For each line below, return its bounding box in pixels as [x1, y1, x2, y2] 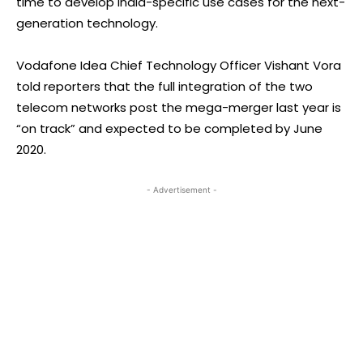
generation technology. [16, 14, 158, 32]
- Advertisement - [146, 184, 217, 194]
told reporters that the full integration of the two [16, 77, 313, 95]
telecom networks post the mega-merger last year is [16, 98, 341, 116]
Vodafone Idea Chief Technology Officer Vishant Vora [16, 56, 341, 74]
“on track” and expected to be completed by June [16, 119, 322, 137]
